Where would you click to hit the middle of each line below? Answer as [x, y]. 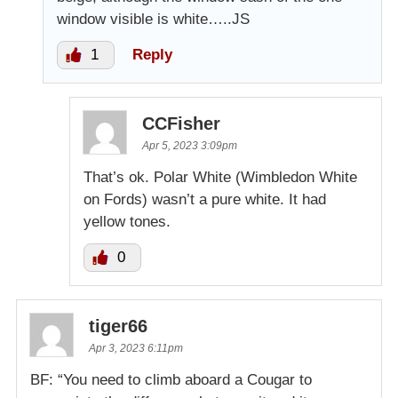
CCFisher [181, 123]
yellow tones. [127, 221]
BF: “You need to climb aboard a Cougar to [171, 379]
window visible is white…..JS [153, 19]
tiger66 [118, 326]
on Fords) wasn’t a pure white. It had [205, 199]
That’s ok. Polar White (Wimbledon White [220, 177]
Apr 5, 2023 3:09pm [190, 145]
